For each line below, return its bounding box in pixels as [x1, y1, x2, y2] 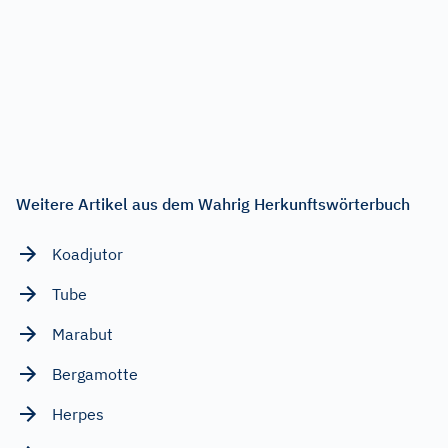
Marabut [52, 323, 113, 344]
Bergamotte [52, 363, 138, 384]
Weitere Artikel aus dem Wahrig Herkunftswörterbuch [16, 193, 410, 214]
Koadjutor [52, 243, 123, 264]
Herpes [52, 403, 104, 424]
